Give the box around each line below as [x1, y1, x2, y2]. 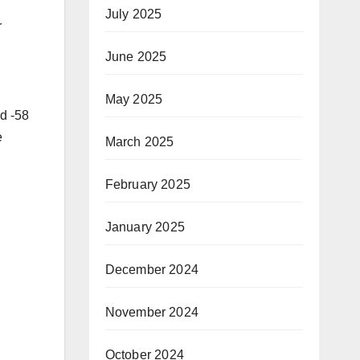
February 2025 [104, 178, 191, 191]
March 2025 [104, 135, 174, 149]
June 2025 [104, 50, 167, 63]
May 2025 [104, 92, 163, 106]
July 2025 [104, 7, 162, 21]
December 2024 [104, 263, 199, 276]
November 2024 [104, 305, 199, 319]
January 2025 [104, 220, 185, 234]
